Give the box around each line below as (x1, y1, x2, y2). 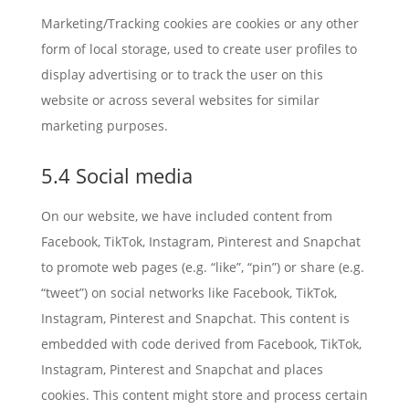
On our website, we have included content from (40, 207, 332, 225)
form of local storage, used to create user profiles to (40, 40, 357, 58)
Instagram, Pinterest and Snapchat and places (40, 361, 323, 378)
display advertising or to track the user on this (40, 66, 323, 83)
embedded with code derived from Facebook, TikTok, (40, 335, 362, 352)
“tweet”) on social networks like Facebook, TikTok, (40, 284, 337, 301)
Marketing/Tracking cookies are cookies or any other (40, 15, 359, 32)
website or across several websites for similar (40, 91, 320, 109)
